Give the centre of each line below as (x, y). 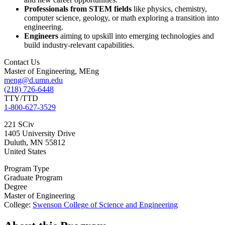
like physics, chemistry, (169, 9)
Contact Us (22, 62)
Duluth (15, 143)
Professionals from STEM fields (78, 9)
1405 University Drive (40, 134)
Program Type (27, 169)
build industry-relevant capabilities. (80, 45)
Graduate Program (33, 178)
